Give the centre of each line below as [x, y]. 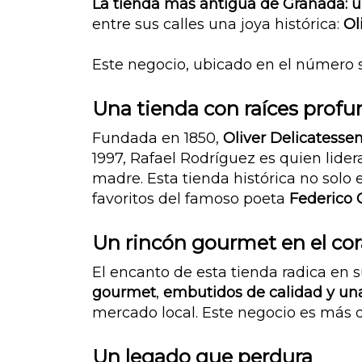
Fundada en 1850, [158, 138]
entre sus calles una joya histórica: [218, 24]
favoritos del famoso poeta [191, 198]
